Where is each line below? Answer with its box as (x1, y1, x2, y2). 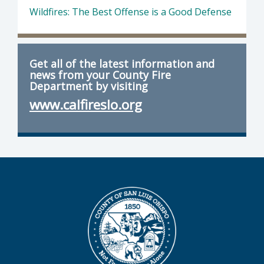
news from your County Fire (29, 68, 171, 82)
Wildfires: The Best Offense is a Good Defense (29, 5, 232, 19)
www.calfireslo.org (29, 95, 142, 114)
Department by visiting (29, 79, 148, 94)
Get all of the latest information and (29, 57, 214, 71)
